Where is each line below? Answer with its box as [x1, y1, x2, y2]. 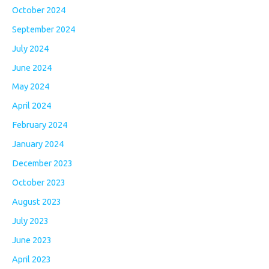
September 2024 [12, 23, 75, 34]
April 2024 [12, 100, 51, 111]
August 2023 [12, 196, 61, 207]
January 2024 [12, 139, 64, 150]
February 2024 [12, 119, 67, 130]
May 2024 [12, 81, 49, 92]
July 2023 [12, 216, 49, 226]
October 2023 [12, 177, 65, 188]
